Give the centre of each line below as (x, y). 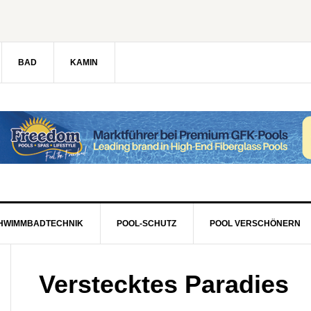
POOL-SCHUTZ (146, 224)
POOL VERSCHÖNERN (255, 224)
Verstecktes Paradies (164, 284)
